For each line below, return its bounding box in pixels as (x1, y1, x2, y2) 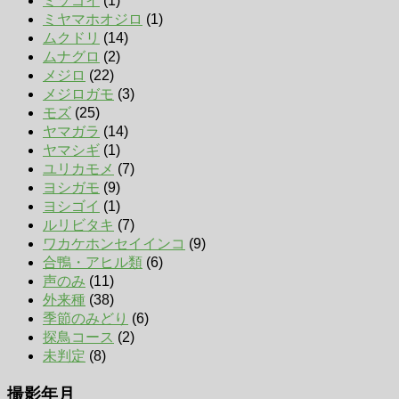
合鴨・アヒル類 (43, 254, 142, 270)
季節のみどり (43, 310, 128, 326)
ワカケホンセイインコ (43, 235, 185, 251)
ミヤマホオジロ (43, 11, 142, 27)
